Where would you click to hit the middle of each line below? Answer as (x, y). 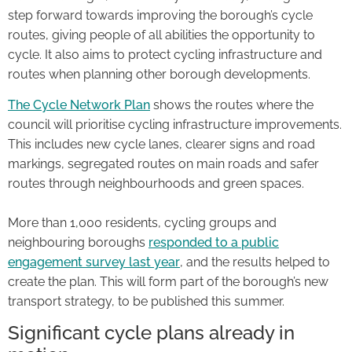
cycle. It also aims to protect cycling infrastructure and (165, 54)
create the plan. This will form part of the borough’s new (168, 281)
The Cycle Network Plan (79, 104)
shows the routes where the (232, 104)
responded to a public (214, 242)
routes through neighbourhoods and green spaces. (156, 183)
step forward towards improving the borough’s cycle (160, 15)
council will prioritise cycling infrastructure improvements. (175, 124)
